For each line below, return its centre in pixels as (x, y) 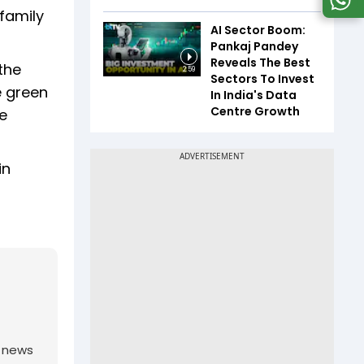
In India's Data (253, 95)
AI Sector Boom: (258, 30)
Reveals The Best (260, 62)
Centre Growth (255, 111)
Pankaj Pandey (254, 46)
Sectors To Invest (262, 78)
